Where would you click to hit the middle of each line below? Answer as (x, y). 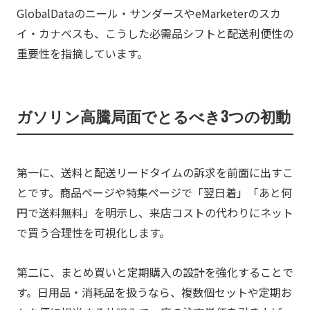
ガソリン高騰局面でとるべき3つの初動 (153, 115)
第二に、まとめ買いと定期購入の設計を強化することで (155, 272)
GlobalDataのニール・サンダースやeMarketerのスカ (148, 13)
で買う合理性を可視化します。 (93, 232)
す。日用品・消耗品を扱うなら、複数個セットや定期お (154, 292)
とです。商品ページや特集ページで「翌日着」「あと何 (154, 192)
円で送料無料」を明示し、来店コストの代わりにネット (155, 212)
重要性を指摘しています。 (82, 53)
